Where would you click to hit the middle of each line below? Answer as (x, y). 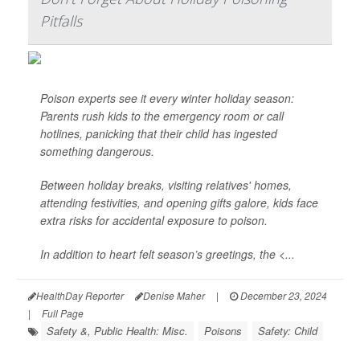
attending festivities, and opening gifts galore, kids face (179, 203)
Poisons (223, 331)
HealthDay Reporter (80, 296)
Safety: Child (288, 331)
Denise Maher (174, 296)
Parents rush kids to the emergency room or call (162, 116)
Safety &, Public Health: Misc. (117, 331)
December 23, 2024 (282, 296)
